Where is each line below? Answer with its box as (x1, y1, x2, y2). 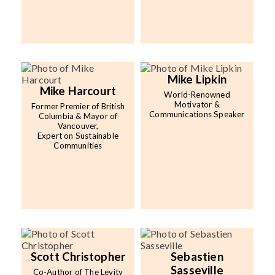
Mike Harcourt (39, 84, 117, 98)
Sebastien (171, 250, 223, 264)
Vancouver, (57, 121, 99, 131)
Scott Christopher (30, 250, 126, 264)
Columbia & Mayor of (38, 111, 118, 122)
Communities (53, 141, 103, 151)
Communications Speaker (149, 109, 245, 120)
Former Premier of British (31, 101, 125, 112)
